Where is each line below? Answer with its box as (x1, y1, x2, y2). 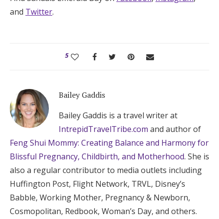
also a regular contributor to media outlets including (10, 164, 202, 175)
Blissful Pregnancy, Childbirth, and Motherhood (10, 151, 184, 162)
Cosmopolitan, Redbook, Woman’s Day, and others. (10, 205, 197, 217)
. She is (184, 151, 209, 162)
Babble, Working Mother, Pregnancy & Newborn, (10, 192, 190, 203)
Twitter (25, 6, 52, 17)
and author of (148, 123, 201, 134)
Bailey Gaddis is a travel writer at (59, 109, 177, 121)
